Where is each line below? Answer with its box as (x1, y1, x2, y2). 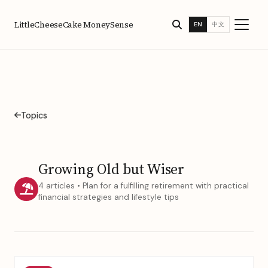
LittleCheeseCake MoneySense (14, 19, 133, 31)
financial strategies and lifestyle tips (38, 191, 179, 202)
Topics (21, 109, 47, 121)
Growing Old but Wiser (38, 159, 184, 179)
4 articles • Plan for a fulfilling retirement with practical (38, 180, 249, 191)
